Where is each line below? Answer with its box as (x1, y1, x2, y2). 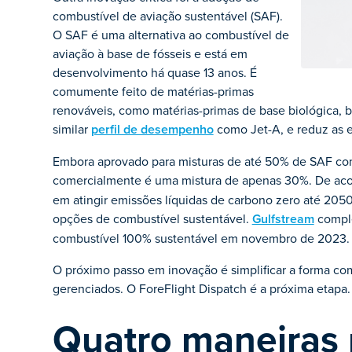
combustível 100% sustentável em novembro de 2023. (52, 229, 350, 247)
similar (52, 120, 91, 137)
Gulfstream (251, 210, 314, 228)
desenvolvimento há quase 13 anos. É (52, 64, 257, 81)
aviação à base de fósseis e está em (52, 45, 247, 62)
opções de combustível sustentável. (52, 210, 252, 227)
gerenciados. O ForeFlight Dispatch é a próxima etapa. (52, 280, 350, 297)
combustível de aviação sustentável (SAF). (52, 7, 283, 24)
